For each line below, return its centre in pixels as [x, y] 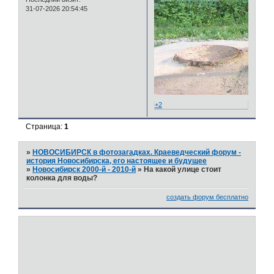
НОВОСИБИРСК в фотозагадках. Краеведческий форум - [137, 152]
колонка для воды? [62, 178]
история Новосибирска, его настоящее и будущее [117, 161]
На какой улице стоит [183, 169]
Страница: [45, 127]
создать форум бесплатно [207, 197]
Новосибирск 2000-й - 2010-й [84, 169]
